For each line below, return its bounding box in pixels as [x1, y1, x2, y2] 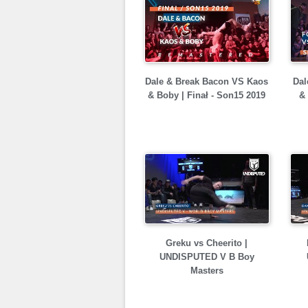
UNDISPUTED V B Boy [159, 252, 254, 262]
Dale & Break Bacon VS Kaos [145, 76, 268, 87]
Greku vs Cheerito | [166, 238, 247, 248]
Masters [190, 265, 223, 276]
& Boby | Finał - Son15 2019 [148, 90, 265, 100]
